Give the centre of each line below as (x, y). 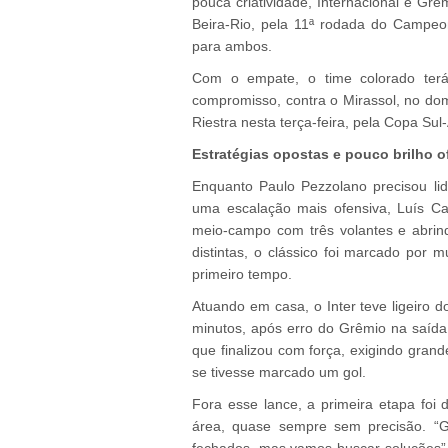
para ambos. (232, 46)
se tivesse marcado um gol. (279, 372)
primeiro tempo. (242, 274)
